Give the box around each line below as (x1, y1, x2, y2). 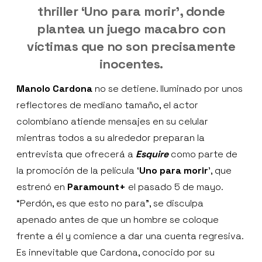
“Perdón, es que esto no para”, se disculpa (16, 196, 204, 209)
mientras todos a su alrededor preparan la (16, 131, 205, 144)
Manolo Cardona (16, 82, 92, 95)
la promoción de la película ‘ (16, 164, 139, 177)
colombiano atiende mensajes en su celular (16, 115, 208, 127)
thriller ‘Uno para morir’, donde (37, 2, 225, 19)
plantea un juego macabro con (37, 20, 225, 37)
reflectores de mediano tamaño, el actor (16, 98, 198, 111)
